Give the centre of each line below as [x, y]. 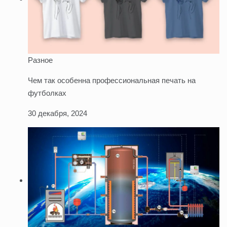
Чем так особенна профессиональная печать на [112, 80]
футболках [47, 93]
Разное [40, 60]
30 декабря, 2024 [58, 113]
